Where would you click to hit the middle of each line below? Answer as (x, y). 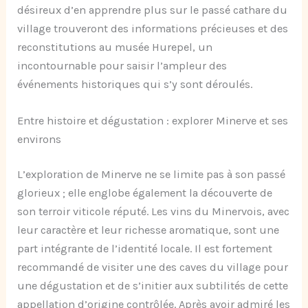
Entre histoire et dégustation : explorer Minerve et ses (153, 120)
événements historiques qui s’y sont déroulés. (135, 84)
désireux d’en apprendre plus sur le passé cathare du (153, 10)
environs (40, 139)
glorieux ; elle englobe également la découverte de (145, 193)
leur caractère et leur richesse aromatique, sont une (148, 230)
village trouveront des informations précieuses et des (153, 28)
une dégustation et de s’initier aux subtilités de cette (153, 286)
